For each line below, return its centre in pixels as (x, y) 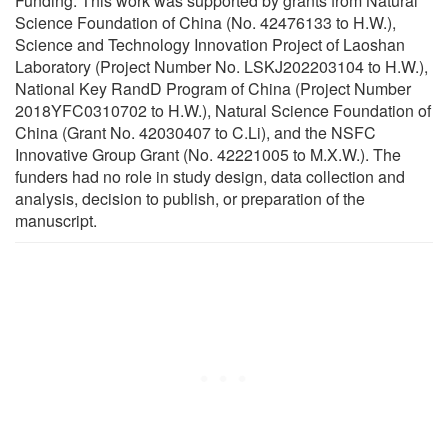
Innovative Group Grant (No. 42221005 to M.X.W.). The (208, 155)
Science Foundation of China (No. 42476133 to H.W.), (205, 23)
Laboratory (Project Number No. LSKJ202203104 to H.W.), (221, 67)
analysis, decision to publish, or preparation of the (190, 199)
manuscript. (56, 221)
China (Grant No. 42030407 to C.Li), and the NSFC (195, 133)
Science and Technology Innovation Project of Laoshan (210, 45)
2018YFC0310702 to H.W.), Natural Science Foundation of (223, 111)
